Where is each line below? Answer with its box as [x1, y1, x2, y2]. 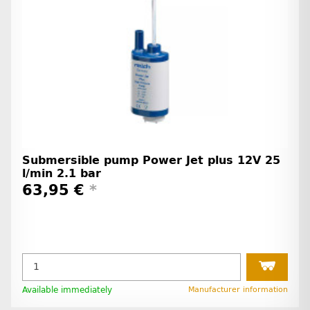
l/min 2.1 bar [22, 166, 101, 180]
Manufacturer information [188, 284, 288, 294]
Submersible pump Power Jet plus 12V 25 [22, 153, 280, 167]
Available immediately [22, 284, 112, 295]
